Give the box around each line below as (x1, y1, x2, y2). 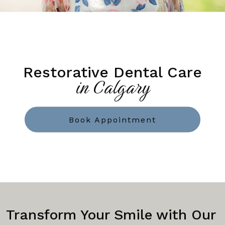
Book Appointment (69, 115, 156, 125)
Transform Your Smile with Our (6, 206, 215, 223)
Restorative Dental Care (23, 63, 202, 81)
